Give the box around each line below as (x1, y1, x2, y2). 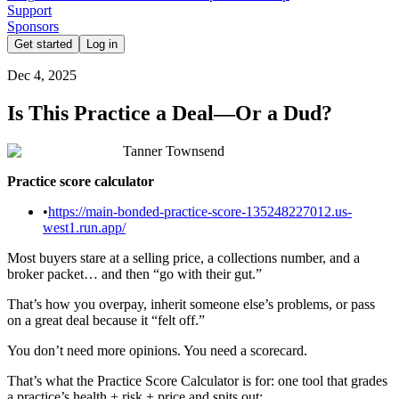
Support (7, 3, 52, 18)
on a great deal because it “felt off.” (7, 312, 205, 328)
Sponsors (7, 19, 59, 34)
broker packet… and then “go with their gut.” (7, 265, 262, 281)
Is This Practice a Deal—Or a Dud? (7, 101, 332, 125)
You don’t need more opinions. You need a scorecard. (7, 342, 307, 358)
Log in (86, 37, 118, 51)
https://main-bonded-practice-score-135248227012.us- (48, 203, 352, 219)
